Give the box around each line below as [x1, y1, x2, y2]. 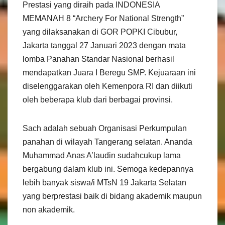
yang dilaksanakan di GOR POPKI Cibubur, [23, 27, 177, 36]
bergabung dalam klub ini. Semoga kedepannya [23, 164, 193, 173]
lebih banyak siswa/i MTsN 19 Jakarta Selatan [23, 178, 186, 187]
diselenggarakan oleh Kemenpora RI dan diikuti [23, 81, 192, 90]
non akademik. [23, 205, 75, 214]
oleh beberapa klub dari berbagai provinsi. [23, 95, 173, 104]
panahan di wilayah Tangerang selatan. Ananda [23, 137, 192, 146]
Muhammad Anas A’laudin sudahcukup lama [23, 151, 181, 160]
